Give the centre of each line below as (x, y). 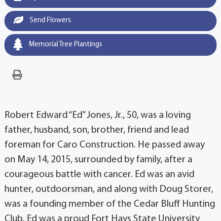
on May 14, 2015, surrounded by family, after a (98, 160)
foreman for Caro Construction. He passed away (104, 145)
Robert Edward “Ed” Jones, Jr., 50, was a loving (97, 115)
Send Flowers (49, 20)
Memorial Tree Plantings (65, 44)
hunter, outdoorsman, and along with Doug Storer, (109, 189)
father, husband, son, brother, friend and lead (96, 130)
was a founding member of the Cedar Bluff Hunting (110, 204)
